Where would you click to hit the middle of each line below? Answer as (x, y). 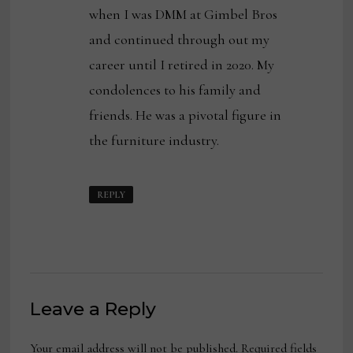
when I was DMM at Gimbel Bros (184, 15)
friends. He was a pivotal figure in (186, 115)
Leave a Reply (93, 308)
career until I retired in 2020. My (182, 65)
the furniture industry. (154, 141)
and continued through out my (180, 40)
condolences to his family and (175, 90)
